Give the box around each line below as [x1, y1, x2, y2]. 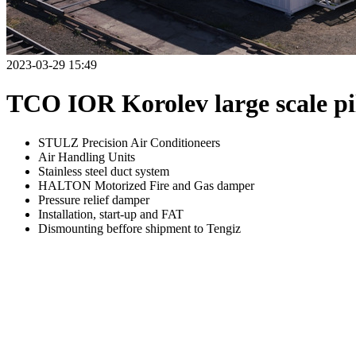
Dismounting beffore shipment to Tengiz [38, 221, 241, 235]
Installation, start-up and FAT [38, 207, 184, 221]
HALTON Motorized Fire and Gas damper [38, 178, 254, 192]
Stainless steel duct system [38, 164, 169, 178]
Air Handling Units [38, 149, 135, 164]
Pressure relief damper [38, 192, 149, 207]
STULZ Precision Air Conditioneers [38, 135, 220, 149]
